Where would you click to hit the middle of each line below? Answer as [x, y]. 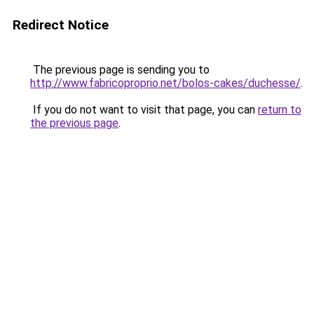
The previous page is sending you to [120, 70]
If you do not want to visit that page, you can [144, 110]
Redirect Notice [61, 25]
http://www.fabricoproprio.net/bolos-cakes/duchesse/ [165, 83]
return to [280, 110]
